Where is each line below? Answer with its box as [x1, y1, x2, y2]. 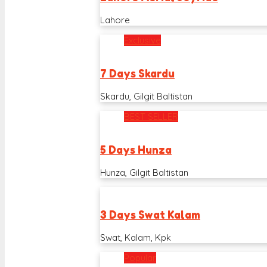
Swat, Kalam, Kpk [100, 231, 171, 243]
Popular [124, 252, 156, 263]
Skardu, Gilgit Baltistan [100, 90, 193, 102]
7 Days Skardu [100, 67, 175, 80]
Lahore [100, 14, 130, 26]
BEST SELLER [124, 110, 178, 122]
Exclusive [124, 34, 161, 46]
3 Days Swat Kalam [100, 209, 200, 222]
